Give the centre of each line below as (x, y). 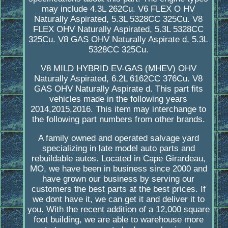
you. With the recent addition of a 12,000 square (118, 210)
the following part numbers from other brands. (118, 120)
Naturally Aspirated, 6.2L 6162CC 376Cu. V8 (119, 79)
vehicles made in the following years (119, 99)
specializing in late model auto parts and (118, 149)
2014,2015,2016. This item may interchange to (119, 109)
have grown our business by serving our (119, 179)
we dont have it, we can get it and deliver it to (118, 199)
